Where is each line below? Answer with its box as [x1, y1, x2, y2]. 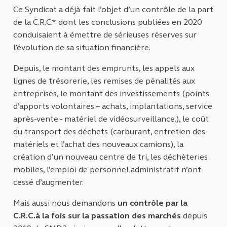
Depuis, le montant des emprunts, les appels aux [13, 63, 195, 73]
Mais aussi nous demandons [13, 198, 118, 208]
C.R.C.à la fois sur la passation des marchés [13, 211, 181, 221]
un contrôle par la [118, 198, 187, 208]
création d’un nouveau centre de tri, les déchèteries [13, 152, 208, 162]
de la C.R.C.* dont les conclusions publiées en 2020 [13, 17, 202, 27]
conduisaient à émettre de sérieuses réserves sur [13, 30, 197, 40]
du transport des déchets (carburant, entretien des [13, 127, 205, 137]
